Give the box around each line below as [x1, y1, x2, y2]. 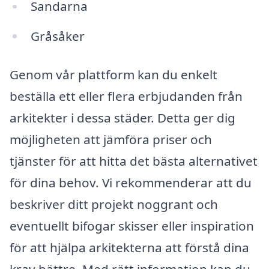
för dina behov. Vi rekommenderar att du [10, 174, 252, 192]
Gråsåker [30, 28, 85, 45]
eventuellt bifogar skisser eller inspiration [10, 217, 254, 235]
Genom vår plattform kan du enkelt [10, 66, 217, 83]
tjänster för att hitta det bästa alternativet [10, 153, 258, 170]
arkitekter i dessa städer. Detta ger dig [10, 109, 235, 127]
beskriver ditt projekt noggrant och [10, 196, 218, 213]
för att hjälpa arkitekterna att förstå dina [10, 239, 249, 256]
